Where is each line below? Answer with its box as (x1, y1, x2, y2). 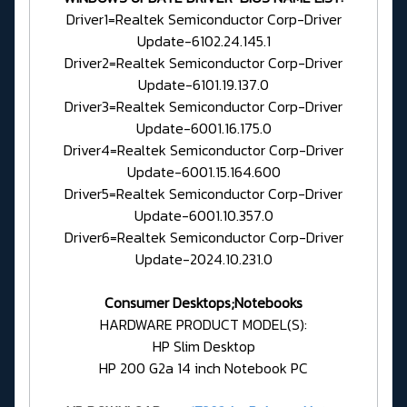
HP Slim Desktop (152, 334, 255, 357)
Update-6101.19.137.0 (138, 73, 269, 95)
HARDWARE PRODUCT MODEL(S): (100, 313, 307, 335)
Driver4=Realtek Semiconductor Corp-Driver (64, 138, 343, 161)
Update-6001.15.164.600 (126, 160, 281, 183)
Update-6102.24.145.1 (136, 29, 271, 52)
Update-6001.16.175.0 (135, 116, 272, 139)
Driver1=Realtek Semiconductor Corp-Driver (65, 7, 342, 30)
